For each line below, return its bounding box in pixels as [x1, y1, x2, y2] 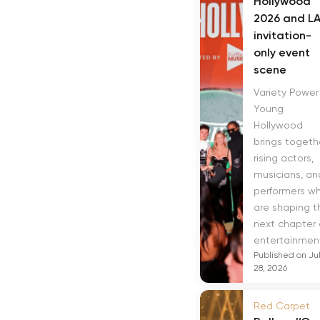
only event [254, 46, 310, 59]
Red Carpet [254, 300, 310, 311]
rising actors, [254, 152, 314, 164]
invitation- [254, 29, 311, 42]
